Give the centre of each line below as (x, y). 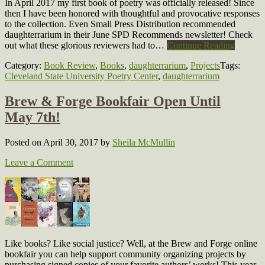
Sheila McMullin (144, 142)
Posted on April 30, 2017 (53, 142)
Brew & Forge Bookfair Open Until (113, 101)
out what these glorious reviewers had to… (86, 45)
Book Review (70, 65)
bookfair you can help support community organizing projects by (125, 254)
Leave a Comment (39, 162)
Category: (24, 65)
